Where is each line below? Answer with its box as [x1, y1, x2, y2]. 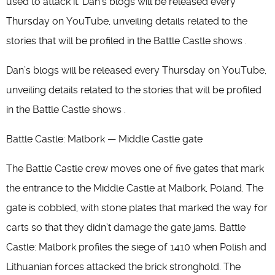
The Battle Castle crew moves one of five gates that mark [6, 163, 264, 174]
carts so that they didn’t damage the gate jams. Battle [6, 222, 246, 233]
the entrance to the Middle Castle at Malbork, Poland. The [6, 182, 263, 194]
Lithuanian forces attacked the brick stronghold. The [6, 261, 241, 273]
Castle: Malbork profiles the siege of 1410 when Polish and [6, 241, 266, 253]
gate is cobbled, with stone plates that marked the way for [6, 202, 268, 214]
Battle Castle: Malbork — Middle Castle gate [6, 133, 203, 145]
